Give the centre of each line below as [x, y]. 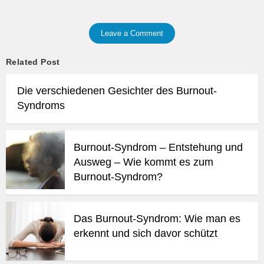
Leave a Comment [132, 33]
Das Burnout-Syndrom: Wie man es [157, 218]
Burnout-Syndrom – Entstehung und [158, 147]
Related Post [33, 62]
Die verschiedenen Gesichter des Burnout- [117, 90]
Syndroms [41, 105]
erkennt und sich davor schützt [146, 233]
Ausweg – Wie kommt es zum [143, 162]
